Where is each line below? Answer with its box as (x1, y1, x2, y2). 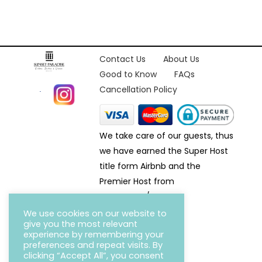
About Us (163, 53, 199, 65)
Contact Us (99, 53, 146, 65)
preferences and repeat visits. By (23, 239, 163, 251)
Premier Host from (99, 175, 174, 188)
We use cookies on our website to (23, 208, 167, 219)
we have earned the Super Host (99, 145, 228, 157)
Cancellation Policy (99, 84, 177, 96)
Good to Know (99, 68, 157, 81)
